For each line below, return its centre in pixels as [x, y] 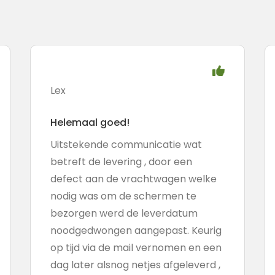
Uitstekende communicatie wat [126, 145]
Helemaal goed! [90, 122]
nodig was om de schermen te [123, 196]
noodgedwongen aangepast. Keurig [136, 230]
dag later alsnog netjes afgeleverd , [135, 265]
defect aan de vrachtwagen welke [133, 179]
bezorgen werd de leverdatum [124, 213]
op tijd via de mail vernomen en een [136, 248]
